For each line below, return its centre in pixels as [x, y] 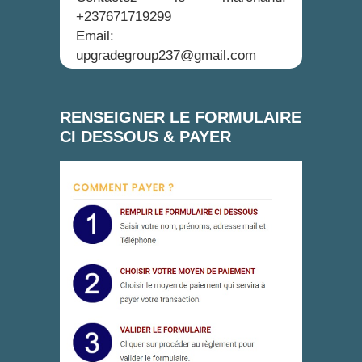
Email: [95, 36]
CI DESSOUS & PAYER [145, 136]
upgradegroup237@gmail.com [166, 55]
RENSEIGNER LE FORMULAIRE [181, 117]
